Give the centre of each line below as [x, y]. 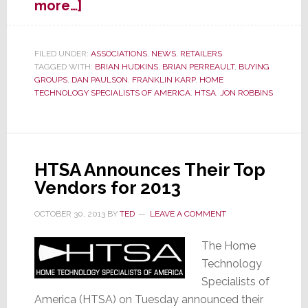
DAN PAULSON [99, 80]
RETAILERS [201, 54]
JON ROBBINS [246, 93]
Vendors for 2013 [107, 188]
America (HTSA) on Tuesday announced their [148, 300]
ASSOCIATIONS [119, 54]
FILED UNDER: [62, 54]
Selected [112, 104]
